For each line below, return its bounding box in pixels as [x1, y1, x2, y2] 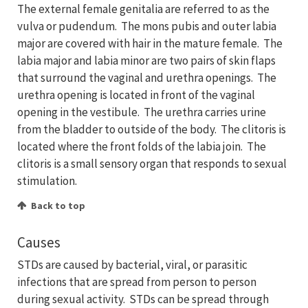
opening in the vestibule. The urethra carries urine [17, 104, 266, 120]
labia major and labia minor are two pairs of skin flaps [17, 53, 276, 69]
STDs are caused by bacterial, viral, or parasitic [17, 257, 247, 273]
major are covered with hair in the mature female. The [17, 36, 283, 52]
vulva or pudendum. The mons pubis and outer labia [17, 19, 276, 34]
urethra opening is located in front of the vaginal [17, 87, 255, 103]
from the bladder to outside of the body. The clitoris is [17, 122, 286, 137]
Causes [17, 233, 60, 252]
